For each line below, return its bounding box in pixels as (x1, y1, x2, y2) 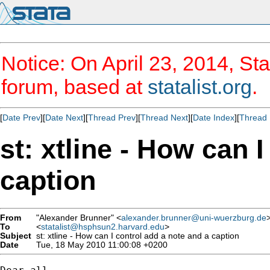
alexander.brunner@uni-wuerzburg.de (121, 213, 266, 222)
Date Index (193, 113, 234, 122)
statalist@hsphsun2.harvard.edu (41, 222, 165, 231)
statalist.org (148, 75, 252, 98)
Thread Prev (88, 113, 136, 122)
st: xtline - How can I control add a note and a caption (31, 231, 239, 240)
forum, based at (1, 75, 148, 98)
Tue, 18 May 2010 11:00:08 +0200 (31, 240, 168, 250)
